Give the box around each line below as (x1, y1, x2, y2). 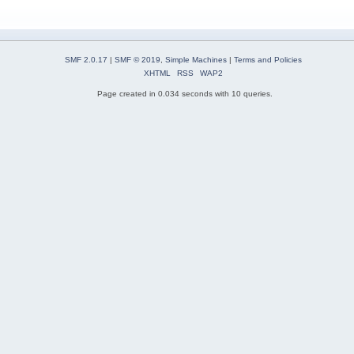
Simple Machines (164, 55, 227, 65)
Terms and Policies (233, 55, 302, 65)
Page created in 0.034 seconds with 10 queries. (97, 89, 273, 99)
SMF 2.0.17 (64, 55, 107, 65)
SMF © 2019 (114, 55, 160, 65)
